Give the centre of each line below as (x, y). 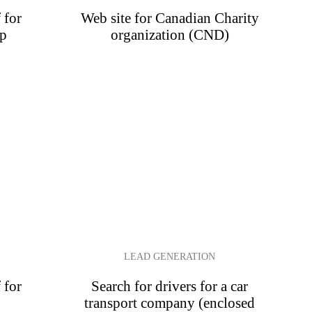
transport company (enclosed (170, 303)
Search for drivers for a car (170, 286)
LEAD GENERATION (170, 257)
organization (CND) (170, 35)
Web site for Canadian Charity (170, 18)
